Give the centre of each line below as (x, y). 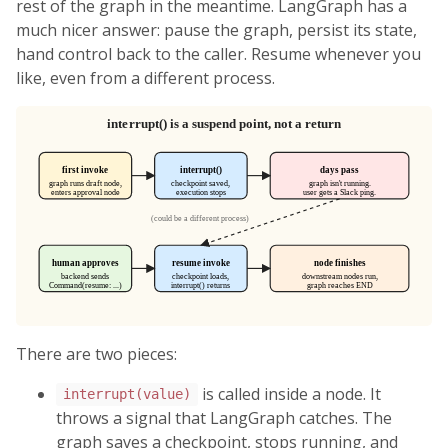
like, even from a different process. (145, 78)
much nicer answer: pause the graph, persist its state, (216, 30)
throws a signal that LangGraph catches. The (224, 417)
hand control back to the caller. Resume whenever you (218, 54)
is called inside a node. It (289, 393)
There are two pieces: (96, 353)
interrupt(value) (126, 394)
